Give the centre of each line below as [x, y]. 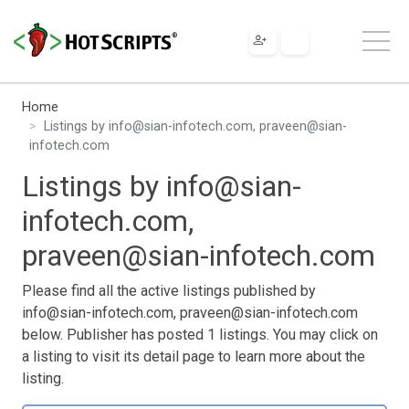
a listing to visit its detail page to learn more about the [194, 356]
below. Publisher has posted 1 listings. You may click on [200, 334]
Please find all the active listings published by [169, 290]
